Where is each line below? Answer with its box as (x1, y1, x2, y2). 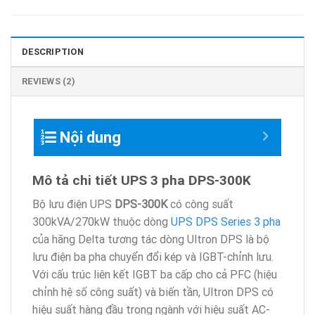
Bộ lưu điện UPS (32, 196, 115, 211)
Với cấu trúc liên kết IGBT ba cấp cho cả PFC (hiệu (32, 266, 277, 281)
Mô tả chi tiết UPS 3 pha (32, 172, 188, 189)
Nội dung (60, 128, 121, 148)
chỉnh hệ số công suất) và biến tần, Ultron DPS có (32, 284, 274, 299)
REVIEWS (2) (22, 76, 75, 87)
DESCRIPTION (22, 46, 84, 58)
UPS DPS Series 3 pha (171, 214, 281, 229)
